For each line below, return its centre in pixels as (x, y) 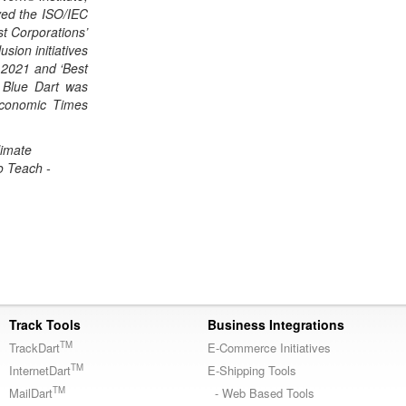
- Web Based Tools (261, 393)
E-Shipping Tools (252, 370)
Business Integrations (276, 324)
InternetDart (40, 370)
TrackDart (34, 348)
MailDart (31, 393)
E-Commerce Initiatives (269, 348)
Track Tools (45, 324)
